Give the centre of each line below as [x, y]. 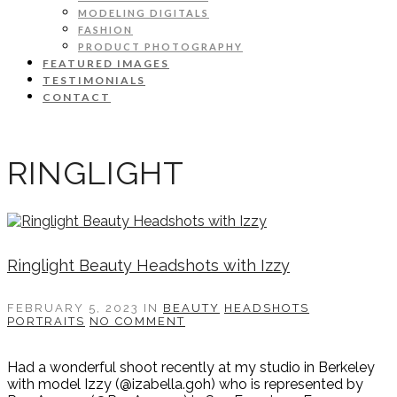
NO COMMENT [137, 322]
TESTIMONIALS [94, 80]
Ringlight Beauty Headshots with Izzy [148, 266]
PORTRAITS [46, 322]
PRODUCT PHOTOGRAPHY [160, 47]
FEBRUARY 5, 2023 [75, 308]
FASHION [105, 30]
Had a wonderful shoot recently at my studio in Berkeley [191, 368]
